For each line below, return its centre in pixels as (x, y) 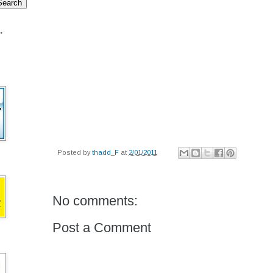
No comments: (95, 201)
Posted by (75, 152)
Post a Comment (102, 228)
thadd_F (105, 152)
